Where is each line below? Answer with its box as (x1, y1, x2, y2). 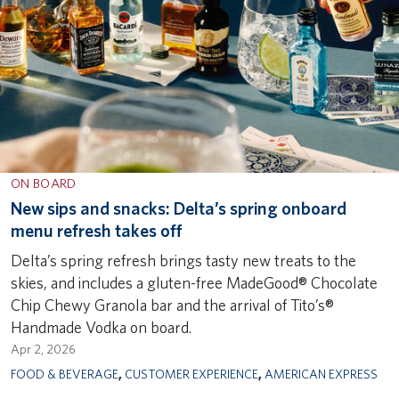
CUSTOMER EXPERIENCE (125, 365, 258, 381)
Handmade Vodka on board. (11, 317, 191, 337)
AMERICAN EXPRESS (265, 365, 378, 381)
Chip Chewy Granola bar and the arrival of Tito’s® (11, 295, 334, 314)
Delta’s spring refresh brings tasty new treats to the (11, 250, 356, 270)
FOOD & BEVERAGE (11, 365, 118, 381)
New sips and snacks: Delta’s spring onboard (11, 197, 346, 219)
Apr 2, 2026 (11, 341, 76, 356)
